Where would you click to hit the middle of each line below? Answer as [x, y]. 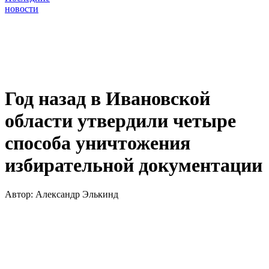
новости [22, 9]
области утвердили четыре [120, 120]
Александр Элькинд [77, 195]
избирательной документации [134, 165]
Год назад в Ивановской [107, 98]
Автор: [20, 195]
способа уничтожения [98, 143]
